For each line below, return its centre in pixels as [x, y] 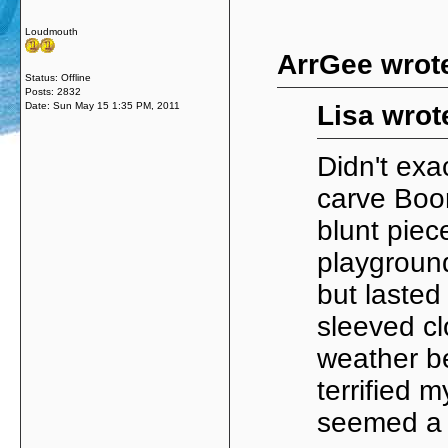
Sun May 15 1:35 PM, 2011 [116, 105]
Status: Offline [58, 77]
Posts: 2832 [53, 91]
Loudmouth [51, 31]
